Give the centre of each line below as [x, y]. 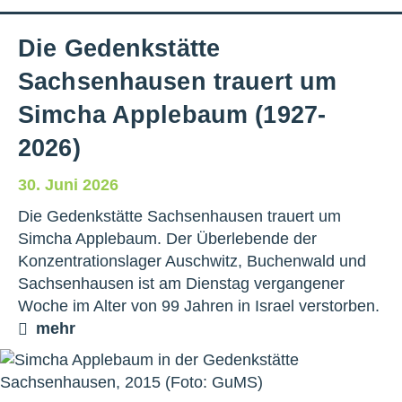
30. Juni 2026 [68, 184]
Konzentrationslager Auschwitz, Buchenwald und [192, 261]
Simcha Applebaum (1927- [172, 114]
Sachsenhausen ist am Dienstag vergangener [181, 283]
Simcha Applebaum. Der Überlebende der [167, 238]
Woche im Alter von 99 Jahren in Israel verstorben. [199, 306]
